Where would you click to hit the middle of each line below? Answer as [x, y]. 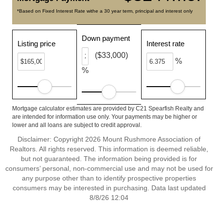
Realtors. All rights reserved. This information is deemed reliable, [109, 149]
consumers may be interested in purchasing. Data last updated [109, 188]
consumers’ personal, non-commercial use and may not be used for [109, 168]
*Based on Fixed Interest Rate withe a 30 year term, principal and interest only [105, 11]
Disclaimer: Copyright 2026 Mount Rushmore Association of [109, 139]
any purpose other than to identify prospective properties [109, 178]
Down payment [106, 38]
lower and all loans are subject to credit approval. [77, 125]
